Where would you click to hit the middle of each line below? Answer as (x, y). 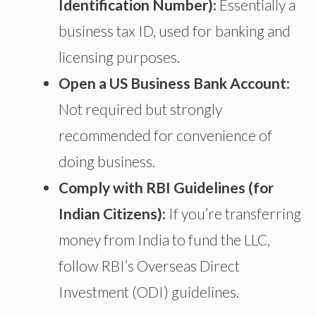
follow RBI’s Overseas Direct (149, 266)
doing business (105, 162)
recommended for (117, 135)
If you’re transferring (233, 214)
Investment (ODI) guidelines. (149, 292)
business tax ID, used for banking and (175, 31)
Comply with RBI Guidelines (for (166, 188)
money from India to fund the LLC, (164, 240)
